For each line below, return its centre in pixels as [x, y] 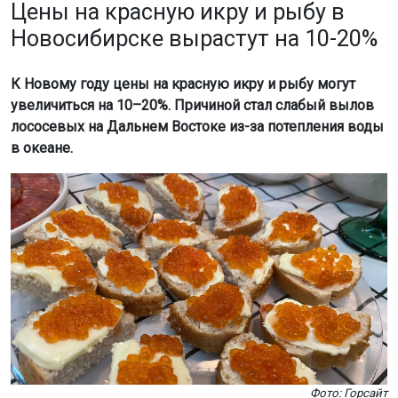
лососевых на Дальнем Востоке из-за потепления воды [197, 126]
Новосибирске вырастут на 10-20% [194, 38]
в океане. [42, 147]
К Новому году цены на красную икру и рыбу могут [183, 84]
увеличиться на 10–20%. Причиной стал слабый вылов [192, 105]
